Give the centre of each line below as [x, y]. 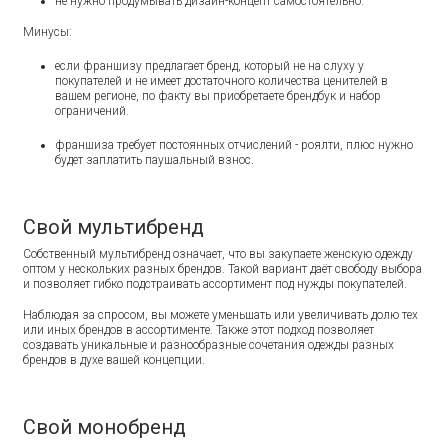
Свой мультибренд [114, 226]
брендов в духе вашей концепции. [114, 359]
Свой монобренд [105, 426]
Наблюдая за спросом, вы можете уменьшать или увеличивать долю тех [221, 314]
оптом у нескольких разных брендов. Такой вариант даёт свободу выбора [223, 268]
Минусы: [49, 31]
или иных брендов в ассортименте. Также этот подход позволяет [199, 329]
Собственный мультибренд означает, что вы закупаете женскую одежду [218, 253]
